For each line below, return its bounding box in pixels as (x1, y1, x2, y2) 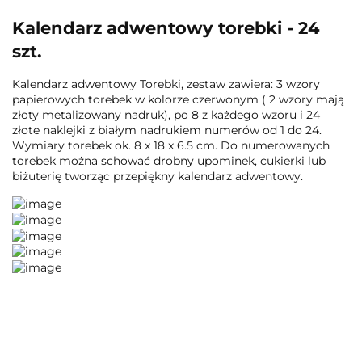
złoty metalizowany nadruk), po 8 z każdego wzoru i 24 (12, 107, 320, 123)
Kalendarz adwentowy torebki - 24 (12, 17, 319, 38)
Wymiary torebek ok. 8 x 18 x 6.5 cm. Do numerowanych (12, 138, 330, 154)
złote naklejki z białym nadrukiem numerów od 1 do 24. (12, 123, 322, 138)
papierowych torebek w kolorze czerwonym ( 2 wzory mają (12, 92, 344, 107)
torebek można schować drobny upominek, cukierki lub (12, 154, 326, 169)
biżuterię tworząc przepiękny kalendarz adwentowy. (12, 169, 303, 184)
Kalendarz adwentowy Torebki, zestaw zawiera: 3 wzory (12, 77, 320, 92)
